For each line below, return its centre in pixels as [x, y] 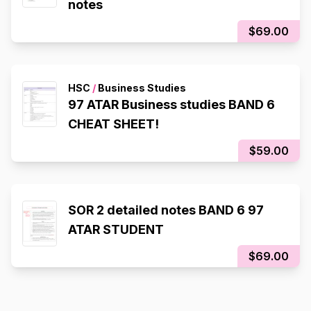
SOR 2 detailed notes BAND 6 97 [166, 210]
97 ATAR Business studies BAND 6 [171, 105]
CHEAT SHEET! [114, 124]
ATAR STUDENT [116, 230]
